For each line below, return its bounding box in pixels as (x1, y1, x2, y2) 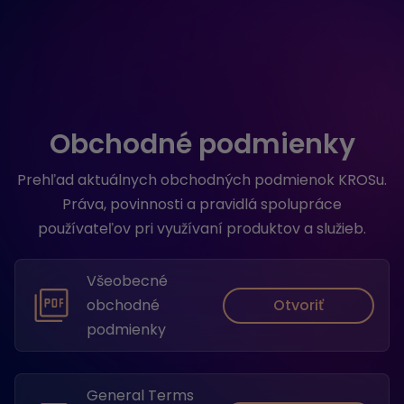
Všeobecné (87, 271, 168, 291)
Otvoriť (273, 294, 324, 316)
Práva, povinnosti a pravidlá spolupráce (62, 194, 342, 215)
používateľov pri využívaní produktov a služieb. (38, 218, 366, 239)
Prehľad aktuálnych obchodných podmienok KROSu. (17, 170, 387, 190)
